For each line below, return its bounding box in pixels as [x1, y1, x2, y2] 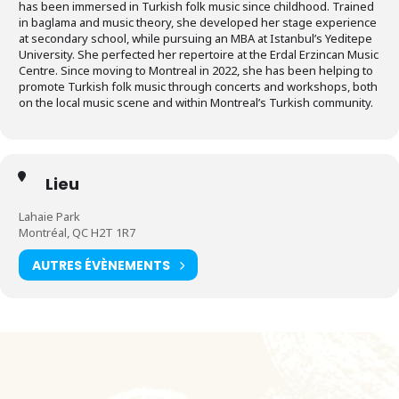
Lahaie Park [19, 208, 80, 224]
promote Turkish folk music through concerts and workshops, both [19, 78, 378, 94]
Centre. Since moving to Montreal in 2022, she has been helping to [19, 62, 373, 78]
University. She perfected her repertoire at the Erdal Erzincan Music [19, 46, 379, 62]
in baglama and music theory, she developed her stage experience [19, 14, 377, 30]
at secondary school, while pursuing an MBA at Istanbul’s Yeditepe [19, 30, 372, 46]
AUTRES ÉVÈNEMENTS [32, 256, 170, 274]
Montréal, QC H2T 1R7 [19, 224, 135, 240]
